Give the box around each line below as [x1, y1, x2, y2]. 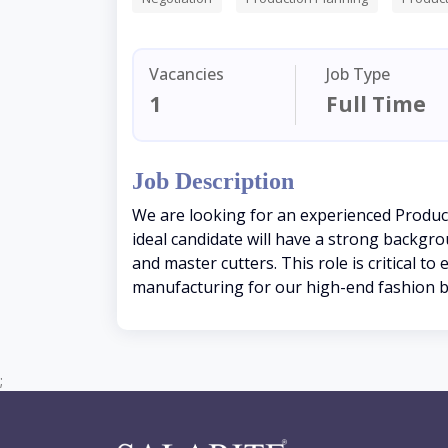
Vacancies [149, 63, 224, 86]
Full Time [326, 90, 427, 119]
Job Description [132, 168, 294, 195]
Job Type [326, 63, 391, 86]
